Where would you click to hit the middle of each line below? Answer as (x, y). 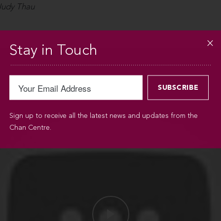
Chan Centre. (30, 128)
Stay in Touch (53, 51)
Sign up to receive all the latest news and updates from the (104, 116)
